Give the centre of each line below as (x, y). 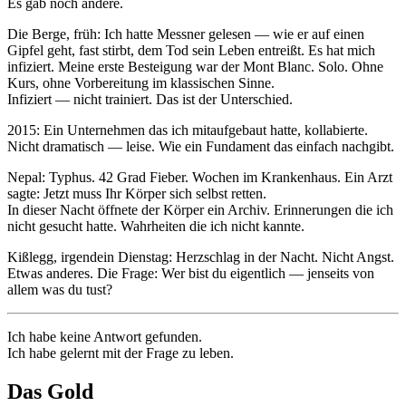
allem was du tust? (60, 289)
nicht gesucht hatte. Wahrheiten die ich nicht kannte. (156, 226)
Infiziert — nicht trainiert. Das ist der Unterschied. (150, 99)
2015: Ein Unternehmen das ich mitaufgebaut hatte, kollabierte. (188, 130)
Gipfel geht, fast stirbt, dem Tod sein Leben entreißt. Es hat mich (191, 50)
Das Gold (50, 391)
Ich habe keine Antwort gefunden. (105, 336)
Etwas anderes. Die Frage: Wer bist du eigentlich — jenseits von (191, 273)
